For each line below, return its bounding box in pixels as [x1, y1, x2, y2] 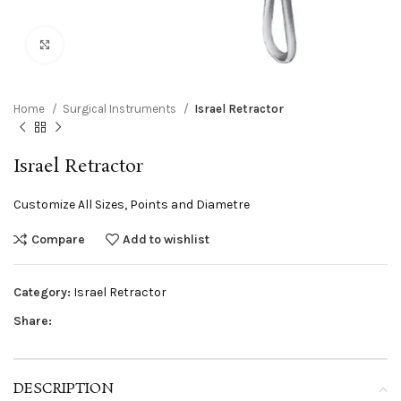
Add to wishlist [123, 231, 210, 247]
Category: [13, 285, 71, 300]
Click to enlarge [63, 38, 150, 51]
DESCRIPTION [13, 379, 114, 399]
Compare [30, 231, 85, 247]
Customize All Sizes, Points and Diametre [13, 197, 250, 212]
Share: [13, 313, 52, 328]
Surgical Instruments [63, 102, 179, 115]
